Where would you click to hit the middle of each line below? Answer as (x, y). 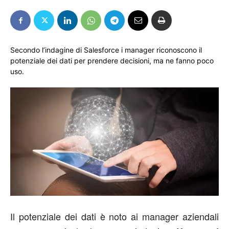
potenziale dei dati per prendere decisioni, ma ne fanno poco (112, 61)
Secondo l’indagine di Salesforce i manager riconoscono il (106, 50)
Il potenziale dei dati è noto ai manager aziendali (114, 216)
